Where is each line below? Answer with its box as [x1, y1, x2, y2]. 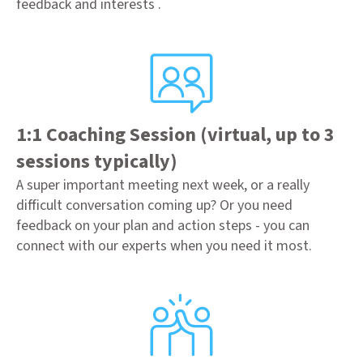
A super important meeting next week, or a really [16, 175, 310, 196]
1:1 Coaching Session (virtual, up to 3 [16, 121, 335, 150]
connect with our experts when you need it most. [16, 236, 312, 257]
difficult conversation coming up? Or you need [16, 195, 293, 216]
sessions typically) [16, 147, 177, 177]
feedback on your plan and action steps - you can [16, 216, 310, 237]
